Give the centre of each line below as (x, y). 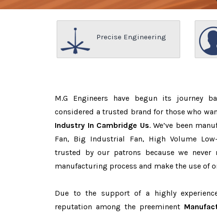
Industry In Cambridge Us (102, 125)
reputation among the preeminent (119, 207)
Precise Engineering (131, 37)
